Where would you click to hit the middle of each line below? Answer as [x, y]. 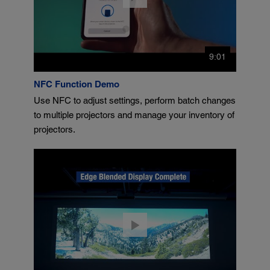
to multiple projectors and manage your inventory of [134, 115]
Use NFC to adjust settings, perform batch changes [135, 101]
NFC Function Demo [77, 84]
